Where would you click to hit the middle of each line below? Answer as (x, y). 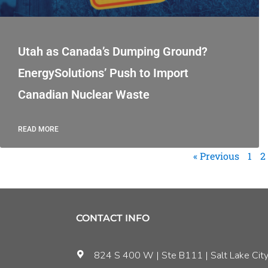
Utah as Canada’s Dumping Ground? (113, 52)
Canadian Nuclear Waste (84, 95)
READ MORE (38, 130)
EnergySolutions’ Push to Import (103, 73)
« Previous (217, 156)
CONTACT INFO (113, 218)
